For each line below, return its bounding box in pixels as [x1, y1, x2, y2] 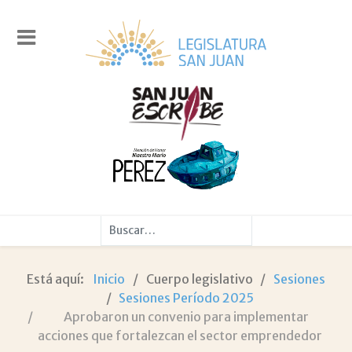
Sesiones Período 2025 [119, 290, 255, 306]
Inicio [93, 271, 126, 288]
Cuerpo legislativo [145, 271, 253, 288]
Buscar [99, 215, 141, 232]
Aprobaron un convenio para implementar [64, 309, 310, 325]
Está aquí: [27, 271, 90, 288]
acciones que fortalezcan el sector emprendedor [37, 328, 322, 344]
